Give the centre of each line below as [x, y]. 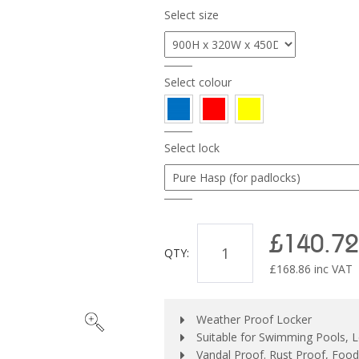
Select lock [192, 148]
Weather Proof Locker [254, 319]
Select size [191, 15]
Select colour [198, 82]
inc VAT [331, 269]
